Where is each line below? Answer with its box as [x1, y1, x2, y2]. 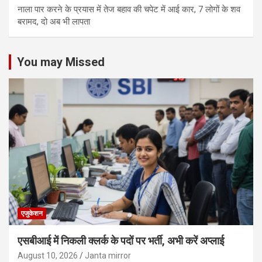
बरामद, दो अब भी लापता [18, 16, 90, 27]
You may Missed [17, 55, 105, 70]
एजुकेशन [21, 209, 43, 218]
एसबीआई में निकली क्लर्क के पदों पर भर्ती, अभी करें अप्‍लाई [18, 234, 224, 247]
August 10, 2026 [18, 250, 78, 260]
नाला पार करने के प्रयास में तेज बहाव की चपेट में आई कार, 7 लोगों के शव [18, 4, 240, 15]
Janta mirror [85, 250, 131, 260]
